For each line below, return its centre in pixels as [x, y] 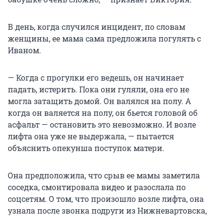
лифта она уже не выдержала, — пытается [91, 136]
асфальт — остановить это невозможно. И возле [102, 125]
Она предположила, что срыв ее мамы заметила [104, 175]
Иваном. [24, 50]
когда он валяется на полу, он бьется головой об [103, 113]
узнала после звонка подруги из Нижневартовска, [107, 211]
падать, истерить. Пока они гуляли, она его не [99, 89]
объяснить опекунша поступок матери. [86, 148]
